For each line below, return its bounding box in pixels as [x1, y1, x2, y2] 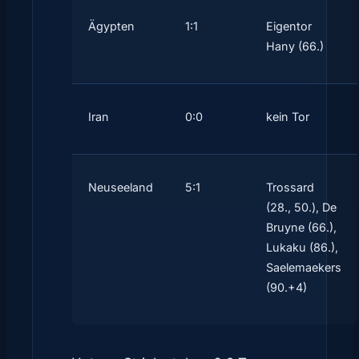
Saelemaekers [266, 260, 341, 275]
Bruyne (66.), [266, 220, 337, 235]
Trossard [266, 180, 314, 195]
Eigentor [266, 19, 312, 34]
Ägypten [88, 19, 135, 34]
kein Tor [266, 110, 309, 124]
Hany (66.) [266, 39, 324, 54]
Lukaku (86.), [266, 240, 338, 255]
